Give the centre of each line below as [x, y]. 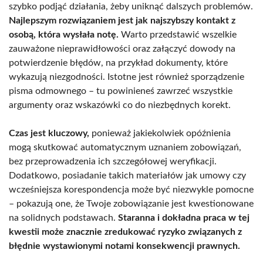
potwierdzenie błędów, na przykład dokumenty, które [118, 63]
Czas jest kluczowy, [49, 134]
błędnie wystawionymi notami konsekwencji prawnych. [124, 246]
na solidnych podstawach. [63, 218]
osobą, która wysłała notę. [64, 35]
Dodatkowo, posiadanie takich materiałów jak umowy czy [127, 176]
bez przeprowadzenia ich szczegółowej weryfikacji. [113, 162]
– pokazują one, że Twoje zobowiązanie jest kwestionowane [131, 204]
